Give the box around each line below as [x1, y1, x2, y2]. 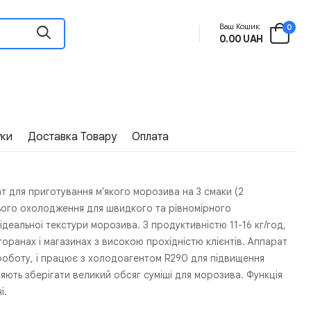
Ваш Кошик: [219, 22, 261, 32]
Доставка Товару [28, 129, 117, 144]
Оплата [132, 129, 169, 144]
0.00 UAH [219, 33, 263, 46]
